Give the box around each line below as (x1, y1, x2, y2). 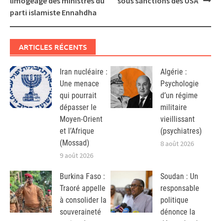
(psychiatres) (160, 126, 202, 136)
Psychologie (160, 79, 199, 89)
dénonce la (160, 207, 195, 217)
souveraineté (60, 207, 101, 217)
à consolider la (60, 195, 107, 205)
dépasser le (60, 103, 97, 112)
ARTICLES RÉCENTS (19, 42, 87, 52)
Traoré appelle (60, 183, 106, 193)
